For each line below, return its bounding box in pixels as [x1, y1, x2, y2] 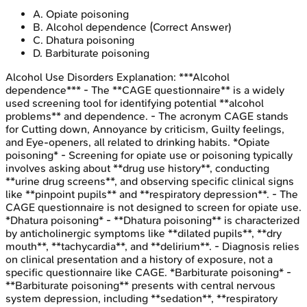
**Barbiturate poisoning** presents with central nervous [5, 278, 275, 292]
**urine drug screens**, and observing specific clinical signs [5, 174, 294, 188]
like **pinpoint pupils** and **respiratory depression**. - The [5, 187, 298, 201]
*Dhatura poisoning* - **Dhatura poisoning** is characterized [5, 213, 299, 227]
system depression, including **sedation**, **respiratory [5, 291, 278, 305]
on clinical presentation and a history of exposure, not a [5, 252, 273, 266]
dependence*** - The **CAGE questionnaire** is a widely [5, 83, 284, 97]
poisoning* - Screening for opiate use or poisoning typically [5, 148, 293, 162]
